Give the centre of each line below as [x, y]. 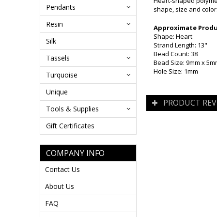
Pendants [61, 7]
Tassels [58, 58]
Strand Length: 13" [180, 45]
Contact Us [62, 169]
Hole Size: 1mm [176, 71]
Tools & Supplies [72, 109]
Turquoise [62, 75]
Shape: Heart [173, 36]
